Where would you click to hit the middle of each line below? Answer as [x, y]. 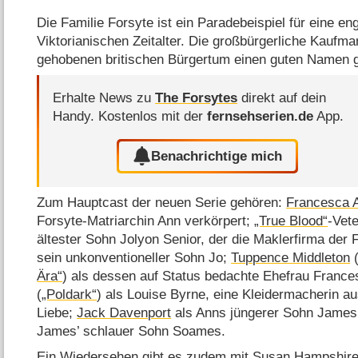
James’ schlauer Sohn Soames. [131, 332]
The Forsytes [197, 98]
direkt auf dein [282, 98]
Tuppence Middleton [291, 258]
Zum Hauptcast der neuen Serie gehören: [162, 203]
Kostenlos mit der [153, 117]
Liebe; [57, 313]
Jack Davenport [124, 313]
